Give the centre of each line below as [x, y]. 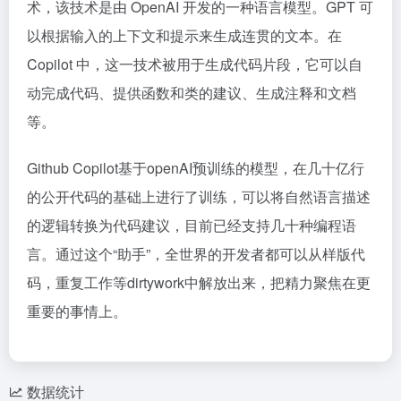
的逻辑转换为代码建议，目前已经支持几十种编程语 [192, 225]
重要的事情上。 [77, 311]
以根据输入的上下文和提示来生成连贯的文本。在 [184, 35]
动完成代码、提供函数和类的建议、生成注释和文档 [192, 93]
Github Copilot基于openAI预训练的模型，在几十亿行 [196, 168]
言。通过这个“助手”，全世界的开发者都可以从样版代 [196, 254]
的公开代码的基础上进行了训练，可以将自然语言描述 [199, 196]
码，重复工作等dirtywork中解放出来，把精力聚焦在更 [199, 282]
